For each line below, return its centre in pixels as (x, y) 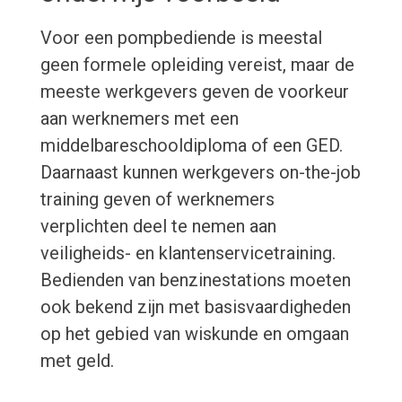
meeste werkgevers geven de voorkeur (194, 92)
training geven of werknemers (157, 200)
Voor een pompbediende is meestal (181, 38)
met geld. (77, 361)
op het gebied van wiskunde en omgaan (194, 334)
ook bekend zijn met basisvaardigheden (195, 307)
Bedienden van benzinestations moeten (195, 280)
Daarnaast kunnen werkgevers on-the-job (200, 173)
